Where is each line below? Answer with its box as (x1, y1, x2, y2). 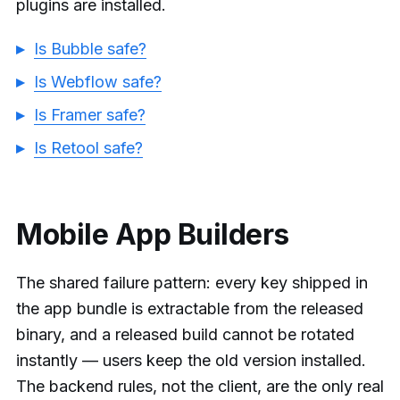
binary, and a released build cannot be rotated (16, 324, 354, 344)
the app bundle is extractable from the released (16, 298, 363, 318)
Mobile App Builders (16, 217, 289, 253)
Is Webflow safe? (34, 72, 162, 92)
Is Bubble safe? (34, 39, 146, 59)
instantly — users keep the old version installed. (16, 350, 366, 370)
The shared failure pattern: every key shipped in (16, 272, 368, 292)
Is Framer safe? (34, 105, 146, 125)
